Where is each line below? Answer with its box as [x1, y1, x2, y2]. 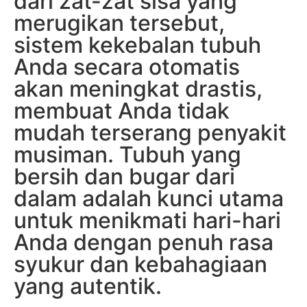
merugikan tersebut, [14, 9, 225, 36]
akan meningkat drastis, [14, 75, 262, 102]
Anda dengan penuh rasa [14, 228, 273, 256]
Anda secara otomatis [14, 53, 240, 80]
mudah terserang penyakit [14, 119, 286, 146]
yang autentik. [14, 272, 162, 299]
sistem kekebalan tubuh [14, 31, 261, 58]
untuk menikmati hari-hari [14, 206, 281, 234]
